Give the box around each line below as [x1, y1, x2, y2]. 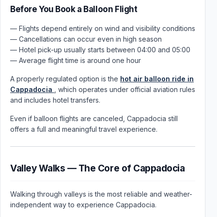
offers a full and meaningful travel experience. [10, 125, 157, 133]
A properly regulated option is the [10, 75, 120, 83]
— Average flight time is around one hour [10, 56, 141, 64]
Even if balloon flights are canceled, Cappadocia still [10, 114, 178, 123]
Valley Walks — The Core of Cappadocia [10, 163, 185, 174]
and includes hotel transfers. [10, 96, 100, 104]
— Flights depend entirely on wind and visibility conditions [10, 24, 195, 32]
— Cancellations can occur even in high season [10, 35, 162, 43]
